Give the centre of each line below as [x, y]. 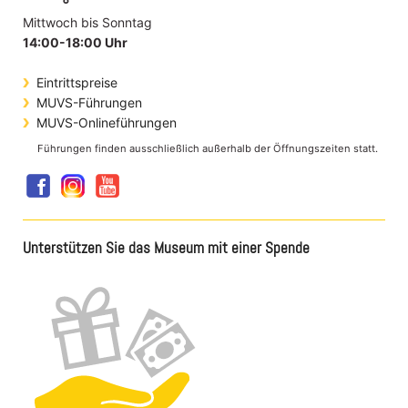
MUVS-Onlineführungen [107, 122]
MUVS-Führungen [89, 102]
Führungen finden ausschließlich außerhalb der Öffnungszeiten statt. [208, 148]
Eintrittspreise [77, 82]
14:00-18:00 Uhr [75, 42]
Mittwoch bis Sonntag [87, 22]
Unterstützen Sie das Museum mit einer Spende [166, 247]
